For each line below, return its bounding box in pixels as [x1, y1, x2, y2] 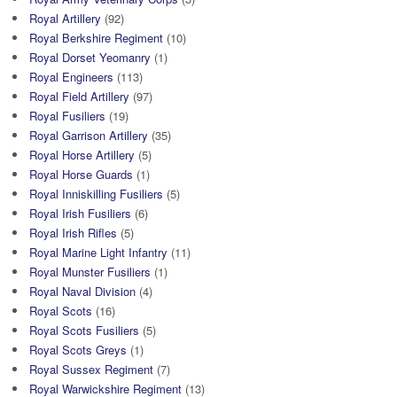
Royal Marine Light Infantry [29, 243, 167, 261]
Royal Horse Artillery [29, 145, 135, 163]
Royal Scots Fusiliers [29, 321, 139, 339]
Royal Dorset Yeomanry [29, 48, 151, 66]
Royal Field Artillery [29, 87, 129, 105]
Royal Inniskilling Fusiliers [29, 184, 163, 202]
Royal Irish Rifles [29, 223, 117, 241]
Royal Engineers [29, 67, 113, 85]
